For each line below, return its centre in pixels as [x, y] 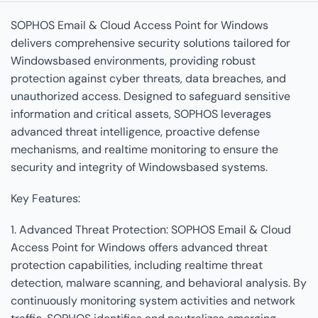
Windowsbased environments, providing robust [133, 61]
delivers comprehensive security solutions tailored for [150, 43]
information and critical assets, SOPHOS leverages [141, 114]
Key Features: [45, 199]
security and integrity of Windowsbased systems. [139, 168]
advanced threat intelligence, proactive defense [135, 132]
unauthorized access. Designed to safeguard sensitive [150, 97]
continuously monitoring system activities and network [153, 300]
